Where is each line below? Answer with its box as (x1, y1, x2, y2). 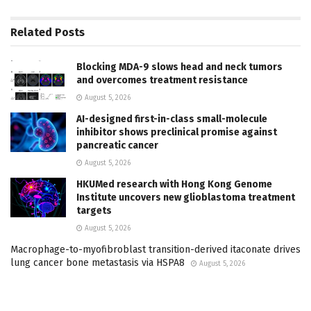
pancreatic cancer (76, 139, 158, 151)
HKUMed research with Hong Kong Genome (76, 178, 272, 190)
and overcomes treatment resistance (76, 74, 248, 86)
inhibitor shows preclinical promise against (76, 126, 277, 138)
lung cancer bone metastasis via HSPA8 (10, 256, 185, 269)
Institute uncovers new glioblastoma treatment (76, 191, 295, 203)
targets (76, 204, 112, 217)
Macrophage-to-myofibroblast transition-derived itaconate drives (10, 243, 301, 255)
